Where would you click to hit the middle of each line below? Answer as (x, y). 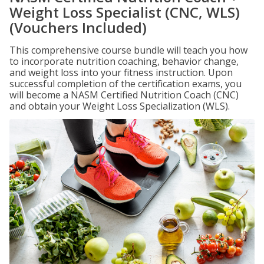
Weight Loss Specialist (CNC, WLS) (125, 12)
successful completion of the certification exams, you (126, 84)
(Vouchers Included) (78, 27)
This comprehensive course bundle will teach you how (128, 50)
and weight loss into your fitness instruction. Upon (121, 72)
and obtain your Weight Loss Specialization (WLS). (120, 106)
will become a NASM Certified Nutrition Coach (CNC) (124, 95)
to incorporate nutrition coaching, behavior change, (124, 61)
